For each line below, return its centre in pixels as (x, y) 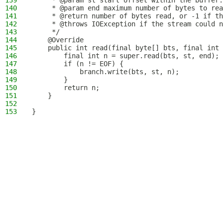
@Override (58, 40)
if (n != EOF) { (78, 64)
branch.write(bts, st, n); (106, 72)
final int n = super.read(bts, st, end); (125, 56)
